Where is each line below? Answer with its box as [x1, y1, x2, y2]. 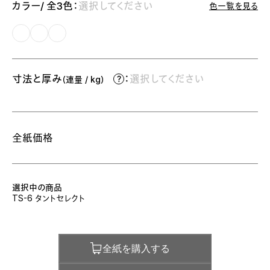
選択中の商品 [12, 182, 62, 193]
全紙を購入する [102, 243, 170, 254]
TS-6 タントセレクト [12, 193, 85, 204]
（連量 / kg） [61, 74, 105, 85]
